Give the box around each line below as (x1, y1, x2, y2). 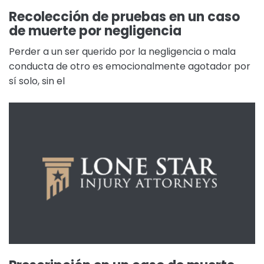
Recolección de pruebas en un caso (9, 8, 240, 26)
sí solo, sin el (9, 74, 65, 88)
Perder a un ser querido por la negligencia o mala (9, 45, 236, 58)
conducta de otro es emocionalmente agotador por (9, 60, 250, 73)
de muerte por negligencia (9, 22, 181, 40)
